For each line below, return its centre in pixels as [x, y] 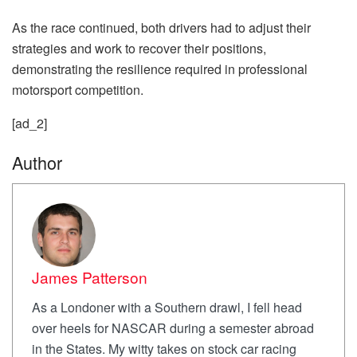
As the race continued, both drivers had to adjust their [161, 27]
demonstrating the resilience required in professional [160, 69]
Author [37, 163]
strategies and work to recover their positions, [139, 48]
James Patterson [90, 277]
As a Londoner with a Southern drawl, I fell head [167, 308]
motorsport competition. [78, 89]
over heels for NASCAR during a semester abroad [173, 328]
